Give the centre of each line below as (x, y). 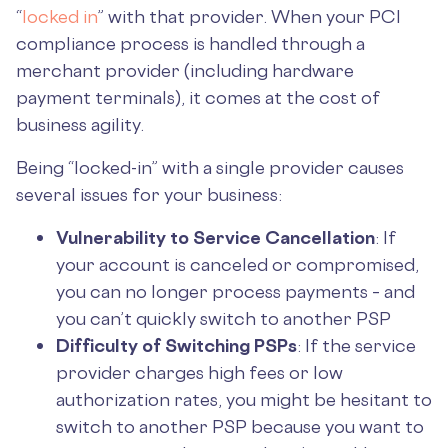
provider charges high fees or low (199, 372)
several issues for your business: (151, 194)
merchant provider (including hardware (185, 70)
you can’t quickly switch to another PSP (223, 318)
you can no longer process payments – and (235, 291)
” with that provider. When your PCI (249, 16)
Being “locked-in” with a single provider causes (210, 167)
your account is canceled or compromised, (237, 264)
